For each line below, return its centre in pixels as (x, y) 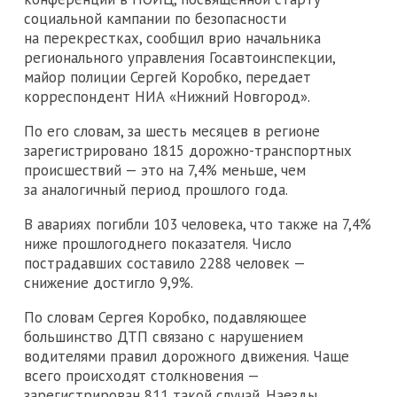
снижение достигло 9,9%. (109, 282)
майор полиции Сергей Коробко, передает (167, 77)
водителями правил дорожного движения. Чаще (187, 356)
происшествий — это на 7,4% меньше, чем (165, 170)
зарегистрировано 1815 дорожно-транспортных (188, 150)
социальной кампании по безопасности (155, 18)
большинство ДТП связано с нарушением (163, 336)
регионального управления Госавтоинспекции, (179, 57)
